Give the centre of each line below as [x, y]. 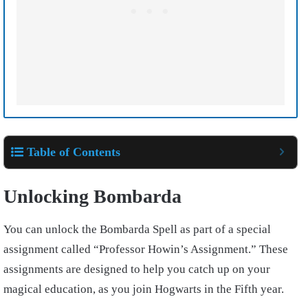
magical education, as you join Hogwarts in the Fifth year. [144, 289]
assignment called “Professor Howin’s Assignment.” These [146, 250]
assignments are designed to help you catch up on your [137, 269]
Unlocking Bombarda [92, 197]
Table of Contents [74, 152]
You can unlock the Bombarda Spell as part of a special [137, 230]
